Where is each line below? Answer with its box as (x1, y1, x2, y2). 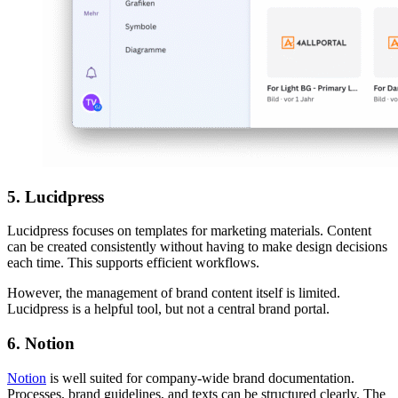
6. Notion (7, 334, 75, 354)
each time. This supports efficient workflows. (7, 255, 259, 271)
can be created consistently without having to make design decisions (7, 239, 387, 255)
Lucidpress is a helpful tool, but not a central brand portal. (7, 301, 330, 317)
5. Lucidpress (7, 187, 104, 206)
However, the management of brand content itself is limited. (7, 285, 340, 301)
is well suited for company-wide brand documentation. (46, 370, 354, 386)
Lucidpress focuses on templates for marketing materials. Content (7, 223, 371, 239)
